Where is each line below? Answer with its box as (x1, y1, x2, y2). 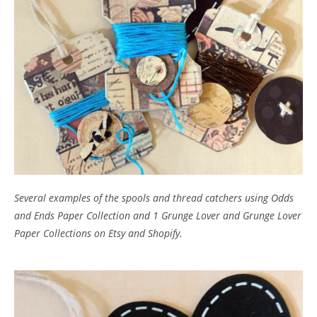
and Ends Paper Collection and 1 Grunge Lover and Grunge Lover (14, 209, 301, 223)
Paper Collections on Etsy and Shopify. (14, 226, 183, 241)
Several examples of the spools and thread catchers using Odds (14, 191, 294, 205)
